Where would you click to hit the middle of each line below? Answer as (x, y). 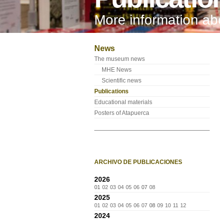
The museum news (120, 59)
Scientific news (122, 81)
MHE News (117, 70)
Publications (111, 91)
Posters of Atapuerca (122, 113)
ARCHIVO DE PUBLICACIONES (138, 162)
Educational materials (123, 102)
